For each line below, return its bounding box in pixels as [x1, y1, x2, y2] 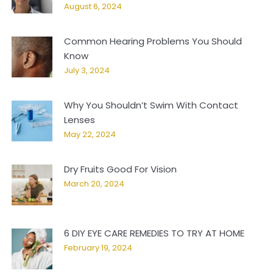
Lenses [64, 113, 95, 126]
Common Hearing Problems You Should [64, 34, 242, 48]
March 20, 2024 [64, 177, 124, 190]
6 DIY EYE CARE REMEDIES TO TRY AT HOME [64, 226, 244, 239]
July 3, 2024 [64, 64, 110, 76]
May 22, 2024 [64, 128, 116, 140]
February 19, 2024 [64, 241, 132, 253]
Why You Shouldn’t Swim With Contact [64, 98, 238, 112]
